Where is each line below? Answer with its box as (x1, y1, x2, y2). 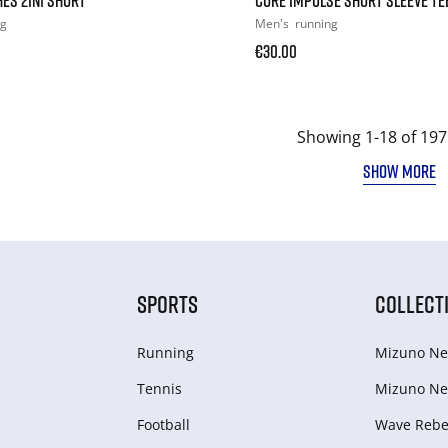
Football (136, 414, 190, 434)
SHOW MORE (363, 159, 437, 182)
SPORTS (136, 288, 198, 318)
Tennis (136, 378, 182, 398)
